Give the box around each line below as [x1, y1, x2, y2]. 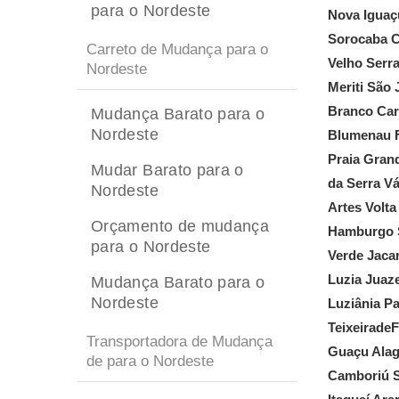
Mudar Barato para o [91, 161, 244, 179]
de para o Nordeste [86, 353, 214, 370]
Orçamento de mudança [91, 217, 270, 235]
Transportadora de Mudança [86, 333, 273, 350]
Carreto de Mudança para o [86, 41, 268, 58]
